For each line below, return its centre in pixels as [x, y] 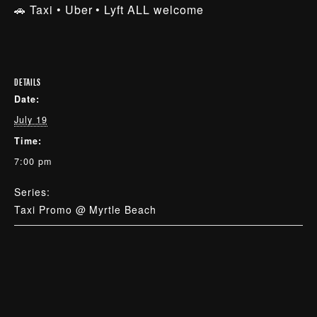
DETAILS [28, 81]
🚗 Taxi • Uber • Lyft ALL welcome [109, 10]
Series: [32, 192]
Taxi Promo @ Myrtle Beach [85, 209]
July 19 [31, 120]
